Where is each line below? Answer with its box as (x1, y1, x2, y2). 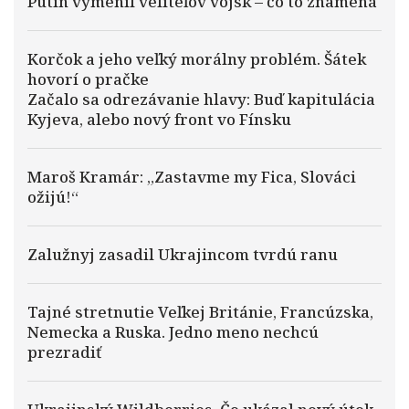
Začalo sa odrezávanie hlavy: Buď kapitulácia (27, 89, 375, 110)
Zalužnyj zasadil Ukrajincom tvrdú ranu (27, 244, 338, 265)
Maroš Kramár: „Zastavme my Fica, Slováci (27, 166, 356, 187)
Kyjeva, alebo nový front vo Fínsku (27, 109, 291, 130)
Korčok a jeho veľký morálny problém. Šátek (27, 48, 366, 69)
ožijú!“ (27, 186, 79, 207)
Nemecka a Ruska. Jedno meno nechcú (27, 321, 319, 342)
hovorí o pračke (27, 68, 149, 89)
